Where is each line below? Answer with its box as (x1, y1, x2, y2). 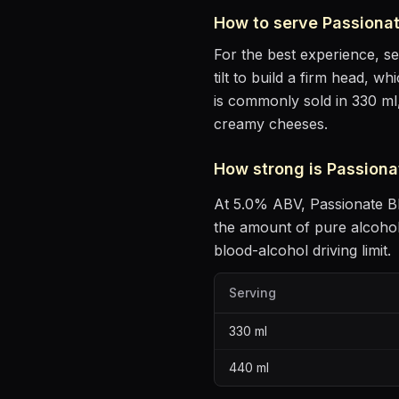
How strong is (214, 159, 327, 178)
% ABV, (254, 195, 310, 213)
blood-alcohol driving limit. (214, 241, 391, 259)
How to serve (214, 13, 322, 32)
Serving (229, 285, 276, 300)
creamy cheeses (214, 115, 324, 133)
